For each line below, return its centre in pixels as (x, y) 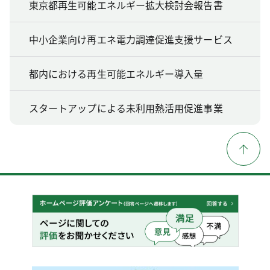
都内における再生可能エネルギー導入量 (116, 73)
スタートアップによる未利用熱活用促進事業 (126, 108)
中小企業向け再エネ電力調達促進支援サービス (131, 39)
